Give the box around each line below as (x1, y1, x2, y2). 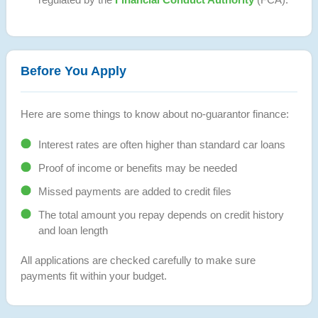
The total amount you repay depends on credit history (38, 208, 284, 221)
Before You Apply (20, 63, 126, 78)
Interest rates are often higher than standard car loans (38, 138, 285, 150)
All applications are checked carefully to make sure (20, 253, 256, 266)
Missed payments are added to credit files (38, 185, 231, 197)
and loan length (38, 224, 108, 236)
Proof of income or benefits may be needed (38, 161, 237, 174)
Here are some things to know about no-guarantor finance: (20, 107, 289, 120)
